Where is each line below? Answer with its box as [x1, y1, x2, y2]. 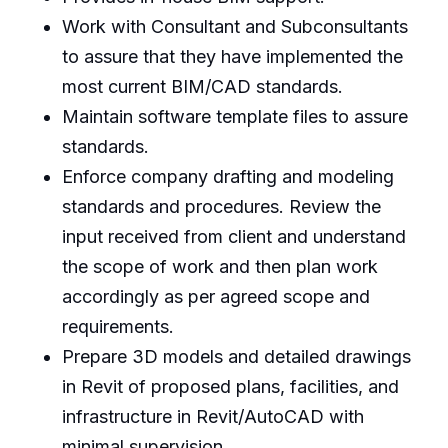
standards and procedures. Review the [61, 195, 381, 217]
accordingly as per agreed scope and [61, 285, 370, 307]
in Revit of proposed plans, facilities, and [61, 375, 399, 397]
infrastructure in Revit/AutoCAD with [61, 405, 364, 427]
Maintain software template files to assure [61, 105, 408, 127]
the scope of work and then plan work [61, 255, 378, 277]
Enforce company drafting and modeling [61, 165, 394, 187]
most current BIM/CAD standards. [61, 75, 343, 97]
